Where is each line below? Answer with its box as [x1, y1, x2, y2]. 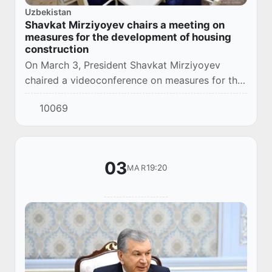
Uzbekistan [25, 7, 72, 18]
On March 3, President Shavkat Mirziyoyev [25, 59, 220, 72]
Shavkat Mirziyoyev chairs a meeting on [25, 19, 225, 32]
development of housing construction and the [25, 89, 235, 102]
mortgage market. [25, 104, 108, 117]
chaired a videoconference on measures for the [25, 74, 243, 87]
